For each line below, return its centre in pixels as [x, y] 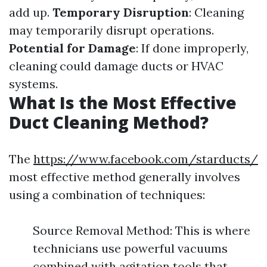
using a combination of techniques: [107, 194]
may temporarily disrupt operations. [111, 30]
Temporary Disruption [121, 12]
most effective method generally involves [125, 176]
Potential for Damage [72, 48]
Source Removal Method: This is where [142, 230]
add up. [31, 12]
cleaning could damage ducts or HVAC [116, 66]
